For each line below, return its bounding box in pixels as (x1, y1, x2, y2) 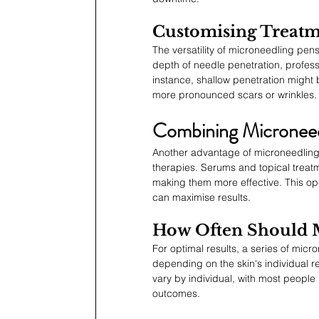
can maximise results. (152, 190, 251, 204)
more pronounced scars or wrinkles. (152, 88, 317, 101)
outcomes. (152, 286, 200, 300)
